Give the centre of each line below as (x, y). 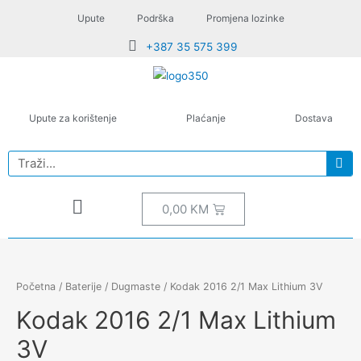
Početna (36, 286)
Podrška (155, 18)
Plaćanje (205, 118)
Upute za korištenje (73, 118)
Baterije (83, 286)
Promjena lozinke (245, 18)
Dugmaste (136, 286)
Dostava (313, 118)
